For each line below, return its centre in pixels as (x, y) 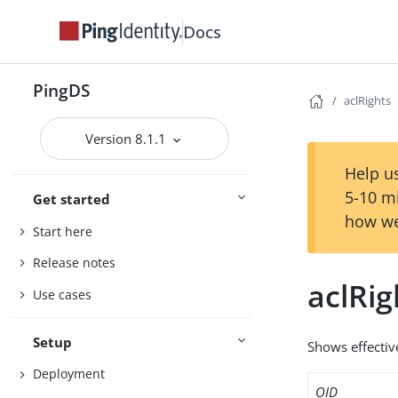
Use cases (63, 294)
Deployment (69, 374)
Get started (72, 199)
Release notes (75, 263)
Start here (63, 231)
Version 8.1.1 (128, 139)
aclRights (368, 100)
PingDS (62, 90)
